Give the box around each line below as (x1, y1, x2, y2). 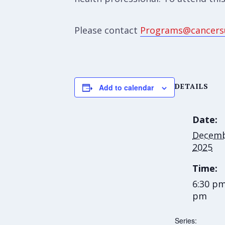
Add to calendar (99, 82, 154, 92)
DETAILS (175, 81, 208, 91)
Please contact (74, 24, 140, 36)
